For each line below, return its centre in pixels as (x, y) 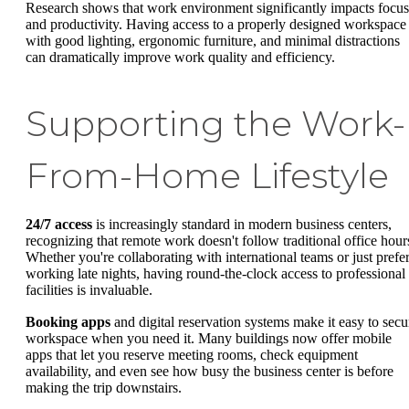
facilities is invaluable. (89, 289)
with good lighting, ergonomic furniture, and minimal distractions (213, 40)
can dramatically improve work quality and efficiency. (180, 57)
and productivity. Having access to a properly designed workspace (216, 24)
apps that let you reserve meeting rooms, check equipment (192, 355)
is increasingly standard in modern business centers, (242, 224)
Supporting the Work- (215, 123)
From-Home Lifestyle (207, 175)
